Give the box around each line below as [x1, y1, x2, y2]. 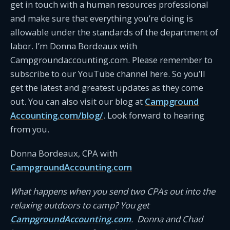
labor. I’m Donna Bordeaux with [10, 40, 137, 52]
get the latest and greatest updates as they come [10, 82, 203, 93]
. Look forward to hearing [103, 109, 204, 121]
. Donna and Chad [131, 213, 203, 225]
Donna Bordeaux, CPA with [10, 147, 118, 159]
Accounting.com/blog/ [10, 109, 103, 121]
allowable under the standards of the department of [10, 26, 218, 38]
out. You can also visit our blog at [10, 95, 145, 107]
